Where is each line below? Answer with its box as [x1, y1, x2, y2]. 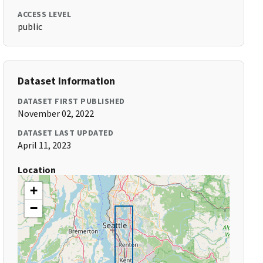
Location [18, 164, 56, 176]
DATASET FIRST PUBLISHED [18, 96, 125, 106]
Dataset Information [18, 74, 116, 87]
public [18, 21, 43, 32]
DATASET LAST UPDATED [18, 127, 114, 138]
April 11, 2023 [18, 139, 72, 151]
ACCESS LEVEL [18, 9, 72, 19]
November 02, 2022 [18, 107, 95, 119]
